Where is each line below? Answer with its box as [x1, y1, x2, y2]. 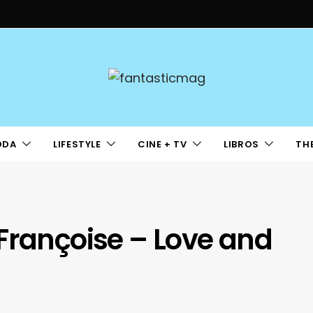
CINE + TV [138, 137, 187, 151]
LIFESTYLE [53, 137, 101, 151]
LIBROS [224, 137, 259, 151]
